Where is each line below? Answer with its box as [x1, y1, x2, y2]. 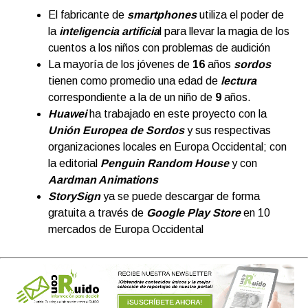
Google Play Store [146, 206, 241, 219]
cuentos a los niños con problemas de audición [48, 41, 270, 54]
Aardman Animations [48, 173, 158, 186]
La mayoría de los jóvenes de [48, 58, 192, 70]
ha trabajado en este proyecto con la [87, 107, 267, 120]
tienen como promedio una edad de [48, 74, 221, 87]
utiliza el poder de [197, 8, 284, 21]
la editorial [48, 157, 100, 169]
